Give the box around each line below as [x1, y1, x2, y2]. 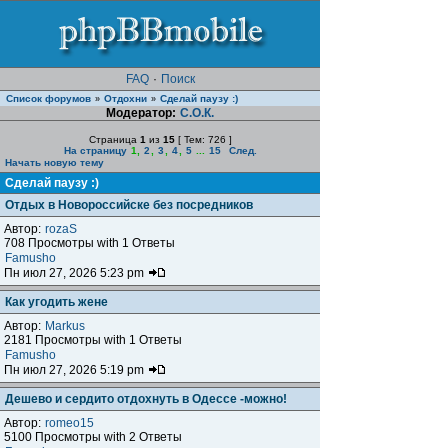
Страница [88, 134, 140, 145]
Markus [45, 319, 85, 333]
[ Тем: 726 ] [174, 134, 232, 145]
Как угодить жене [5, 295, 108, 309]
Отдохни [104, 93, 147, 104]
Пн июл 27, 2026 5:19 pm [4, 363, 147, 377]
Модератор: [105, 106, 179, 120]
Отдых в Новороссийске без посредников [5, 198, 253, 212]
